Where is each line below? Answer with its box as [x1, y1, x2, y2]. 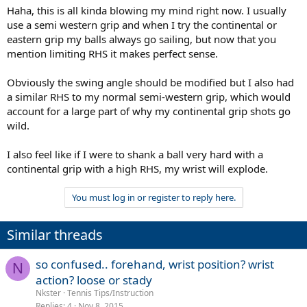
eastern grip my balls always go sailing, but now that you [7, 32, 276, 46]
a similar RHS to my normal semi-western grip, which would [7, 89, 291, 103]
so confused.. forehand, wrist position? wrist [36, 256, 274, 272]
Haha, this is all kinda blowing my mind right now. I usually [7, 3, 286, 17]
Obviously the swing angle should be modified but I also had [7, 75, 294, 89]
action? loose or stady [36, 271, 152, 288]
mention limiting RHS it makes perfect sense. [7, 46, 218, 60]
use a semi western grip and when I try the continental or [7, 17, 277, 32]
